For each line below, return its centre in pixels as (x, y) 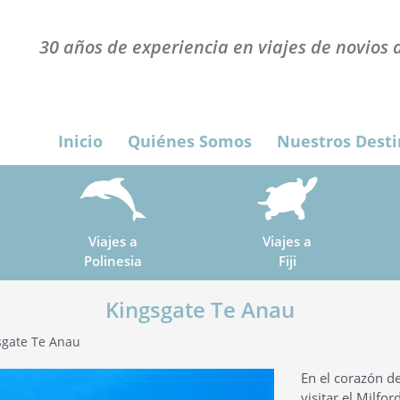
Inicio (80, 142)
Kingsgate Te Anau (200, 309)
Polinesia (113, 261)
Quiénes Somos (190, 142)
